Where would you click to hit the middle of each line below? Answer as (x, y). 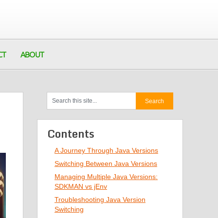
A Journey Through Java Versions (106, 150)
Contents (71, 134)
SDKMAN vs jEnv (81, 186)
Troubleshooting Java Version (100, 200)
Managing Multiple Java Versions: (106, 177)
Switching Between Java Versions (106, 163)
